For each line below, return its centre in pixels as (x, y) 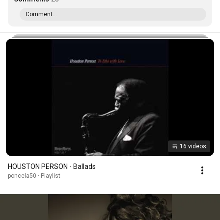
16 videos (193, 146)
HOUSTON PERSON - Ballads (52, 166)
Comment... (41, 14)
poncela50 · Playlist (34, 176)
